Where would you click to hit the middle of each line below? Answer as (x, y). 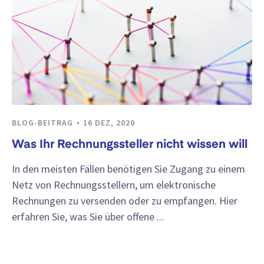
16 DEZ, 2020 (109, 123)
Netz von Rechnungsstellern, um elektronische (114, 184)
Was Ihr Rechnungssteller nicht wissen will (130, 145)
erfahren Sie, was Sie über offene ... (88, 216)
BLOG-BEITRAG (44, 123)
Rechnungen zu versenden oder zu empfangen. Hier (125, 200)
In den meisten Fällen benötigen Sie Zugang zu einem (128, 169)
